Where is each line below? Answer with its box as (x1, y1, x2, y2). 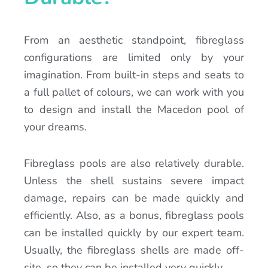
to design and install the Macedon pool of (24, 102, 244, 117)
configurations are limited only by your (24, 50, 244, 65)
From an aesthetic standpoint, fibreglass (24, 33, 244, 48)
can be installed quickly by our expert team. (24, 225, 244, 240)
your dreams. (24, 120, 87, 135)
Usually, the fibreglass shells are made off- (24, 242, 244, 257)
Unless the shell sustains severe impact (24, 173, 244, 188)
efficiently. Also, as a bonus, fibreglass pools (24, 208, 244, 223)
